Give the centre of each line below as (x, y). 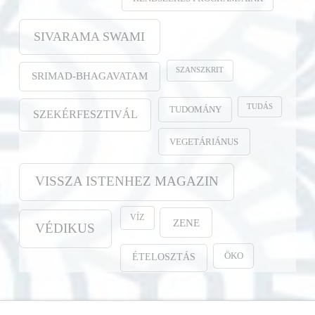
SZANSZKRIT (200, 70)
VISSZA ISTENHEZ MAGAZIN (127, 181)
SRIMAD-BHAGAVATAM (89, 76)
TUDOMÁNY (195, 109)
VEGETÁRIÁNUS (204, 141)
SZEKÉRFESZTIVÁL (85, 115)
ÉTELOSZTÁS (163, 257)
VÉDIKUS (65, 229)
